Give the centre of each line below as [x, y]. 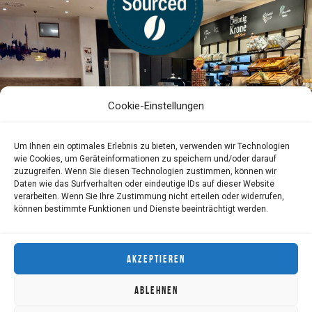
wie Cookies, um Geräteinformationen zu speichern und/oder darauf [145, 159]
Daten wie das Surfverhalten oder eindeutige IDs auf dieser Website [144, 184]
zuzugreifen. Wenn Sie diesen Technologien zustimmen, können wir [145, 171]
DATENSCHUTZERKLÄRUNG [138, 292]
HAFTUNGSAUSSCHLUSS [251, 292]
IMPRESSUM [47, 292]
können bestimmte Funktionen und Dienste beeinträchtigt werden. [141, 209]
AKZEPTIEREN [156, 259]
